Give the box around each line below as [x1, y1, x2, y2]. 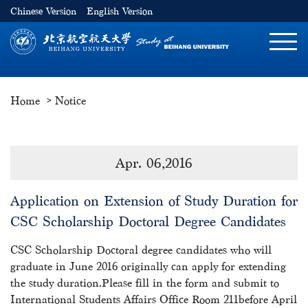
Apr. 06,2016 [115, 155, 192, 170]
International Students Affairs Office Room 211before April [10, 294, 297, 305]
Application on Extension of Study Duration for [10, 193, 298, 208]
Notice [55, 95, 86, 107]
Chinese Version [10, 6, 76, 16]
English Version [87, 6, 153, 16]
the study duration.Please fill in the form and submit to [10, 277, 279, 289]
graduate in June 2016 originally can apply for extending [10, 261, 286, 272]
